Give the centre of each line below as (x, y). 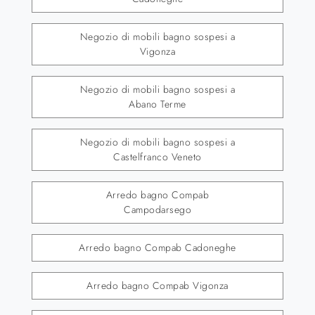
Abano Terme (157, 104)
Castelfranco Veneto (157, 157)
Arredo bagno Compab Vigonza (157, 286)
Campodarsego (157, 210)
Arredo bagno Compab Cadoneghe (157, 248)
